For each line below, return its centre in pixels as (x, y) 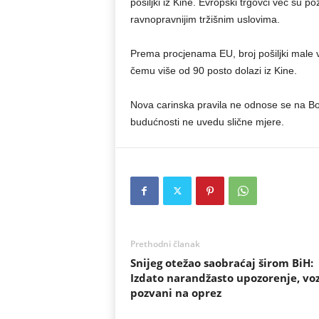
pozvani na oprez (176, 293)
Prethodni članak (165, 244)
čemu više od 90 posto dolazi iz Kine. (213, 70)
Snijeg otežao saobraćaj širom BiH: (221, 263)
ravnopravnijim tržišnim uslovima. (205, 19)
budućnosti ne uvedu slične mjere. (207, 122)
